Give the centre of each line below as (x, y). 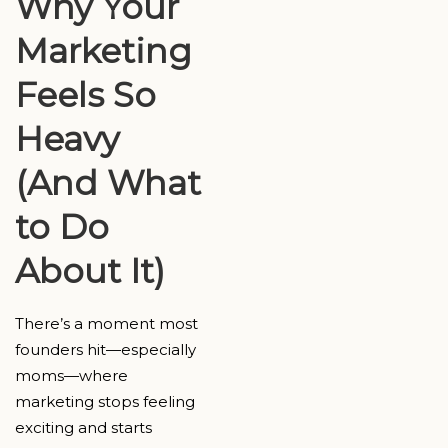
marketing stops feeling (105, 402)
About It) (90, 271)
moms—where (71, 376)
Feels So (85, 95)
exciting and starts (83, 428)
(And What (108, 183)
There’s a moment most (106, 324)
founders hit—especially (105, 350)
